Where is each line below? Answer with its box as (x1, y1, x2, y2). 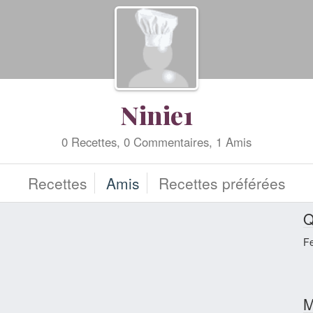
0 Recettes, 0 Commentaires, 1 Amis (61, 133, 252, 150)
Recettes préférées (158, 173, 286, 194)
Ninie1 (119, 98, 194, 131)
